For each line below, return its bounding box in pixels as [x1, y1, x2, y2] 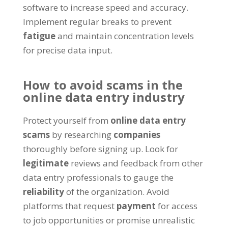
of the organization [66, 185, 142, 197]
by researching [51, 128, 111, 140]
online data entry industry [22, 88, 185, 105]
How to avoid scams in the [22, 76, 183, 93]
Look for [145, 142, 178, 155]
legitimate [22, 157, 69, 169]
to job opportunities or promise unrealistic [22, 214, 195, 226]
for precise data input [22, 44, 110, 56]
